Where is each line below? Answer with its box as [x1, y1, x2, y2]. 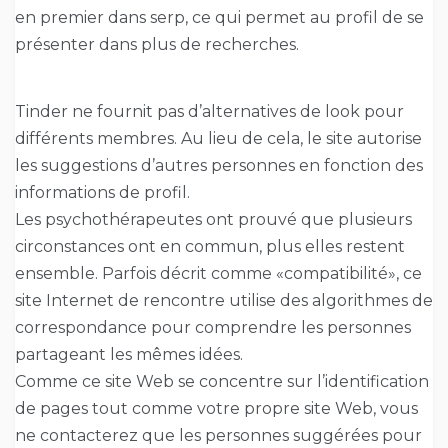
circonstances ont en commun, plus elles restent [15, 237, 405, 257]
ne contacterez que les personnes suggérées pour [15, 426, 422, 446]
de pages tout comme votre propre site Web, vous [15, 399, 418, 419]
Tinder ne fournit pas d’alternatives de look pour [15, 102, 404, 122]
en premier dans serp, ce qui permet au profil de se [15, 8, 424, 28]
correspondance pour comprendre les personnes [15, 318, 411, 338]
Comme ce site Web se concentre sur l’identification [15, 372, 429, 392]
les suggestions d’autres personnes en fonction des [15, 156, 423, 176]
